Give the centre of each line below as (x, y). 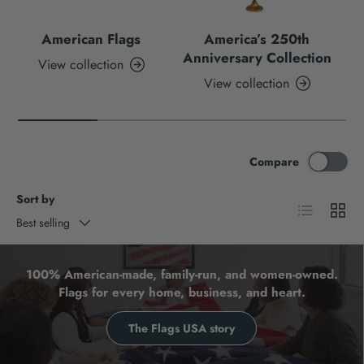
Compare (275, 161)
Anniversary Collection (257, 57)
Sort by (35, 199)
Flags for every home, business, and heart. (182, 292)
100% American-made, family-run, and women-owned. (182, 274)
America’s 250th (257, 39)
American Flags (91, 39)
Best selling (43, 222)
